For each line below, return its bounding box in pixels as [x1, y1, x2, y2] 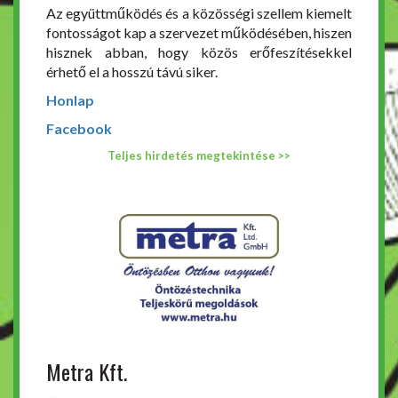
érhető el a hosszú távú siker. [46, 63, 218, 80]
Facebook [46, 120, 112, 137]
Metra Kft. [46, 355, 127, 387]
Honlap [46, 92, 94, 108]
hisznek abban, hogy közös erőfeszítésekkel [46, 44, 352, 60]
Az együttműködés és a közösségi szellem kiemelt [46, 4, 352, 21]
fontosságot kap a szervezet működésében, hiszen [46, 24, 352, 41]
